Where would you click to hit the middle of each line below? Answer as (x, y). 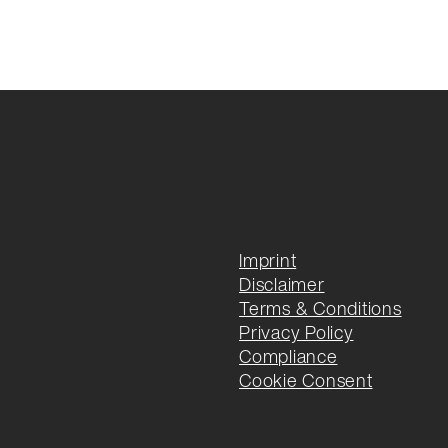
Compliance (288, 356)
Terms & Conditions (320, 308)
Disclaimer (282, 284)
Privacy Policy (296, 332)
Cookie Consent (306, 380)
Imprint (268, 260)
